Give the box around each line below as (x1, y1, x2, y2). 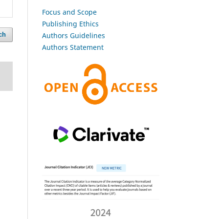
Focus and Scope (42, 7, 97, 17)
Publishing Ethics (42, 19, 99, 28)
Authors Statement (42, 42, 104, 52)
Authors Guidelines (42, 30, 105, 40)
